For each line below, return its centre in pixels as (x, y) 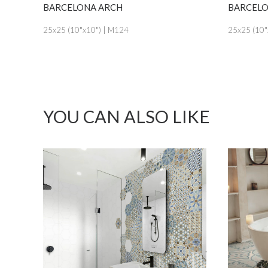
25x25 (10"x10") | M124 (73, 30)
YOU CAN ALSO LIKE (127, 116)
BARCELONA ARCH (70, 7)
